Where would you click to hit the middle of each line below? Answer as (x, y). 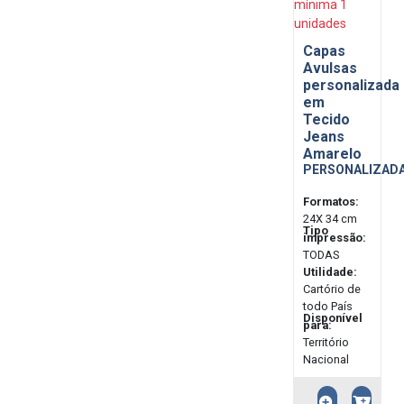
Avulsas (330, 68)
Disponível (333, 317)
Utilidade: (330, 271)
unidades (320, 23)
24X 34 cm (330, 218)
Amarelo (332, 153)
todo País (328, 306)
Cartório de (332, 289)
